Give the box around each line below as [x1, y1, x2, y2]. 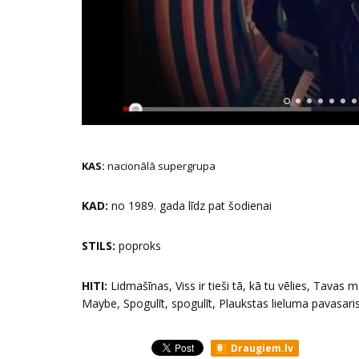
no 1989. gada [108, 197, 188, 213]
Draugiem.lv [228, 341, 293, 355]
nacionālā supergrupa [105, 158, 216, 173]
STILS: [82, 237, 115, 253]
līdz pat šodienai [188, 197, 272, 213]
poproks [115, 237, 161, 253]
